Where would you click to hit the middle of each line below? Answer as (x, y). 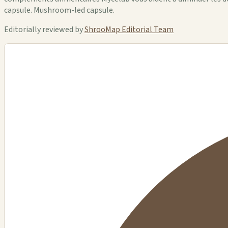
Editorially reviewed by (44, 29)
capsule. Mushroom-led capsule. (59, 10)
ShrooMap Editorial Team (129, 29)
